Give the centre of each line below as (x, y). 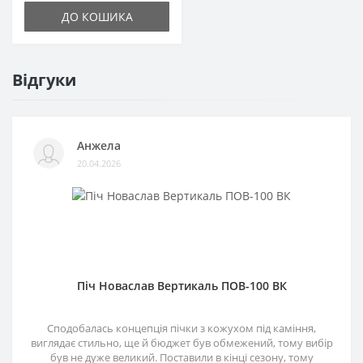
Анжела (99, 145)
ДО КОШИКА (97, 17)
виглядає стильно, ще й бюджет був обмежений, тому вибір (181, 342)
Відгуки (44, 80)
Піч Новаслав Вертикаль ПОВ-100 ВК (181, 285)
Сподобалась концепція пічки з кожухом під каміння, (181, 328)
